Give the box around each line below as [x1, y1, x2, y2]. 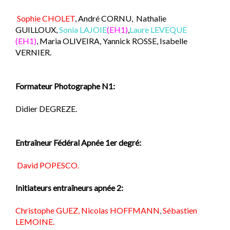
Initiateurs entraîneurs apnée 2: [15, 182, 123, 193]
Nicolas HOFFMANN [80, 205, 160, 215]
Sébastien [161, 205, 197, 215]
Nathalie [136, 13, 166, 23]
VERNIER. [15, 47, 51, 57]
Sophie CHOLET [15, 13, 75, 23]
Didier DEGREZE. [15, 103, 77, 113]
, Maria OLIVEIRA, [36, 35, 101, 46]
